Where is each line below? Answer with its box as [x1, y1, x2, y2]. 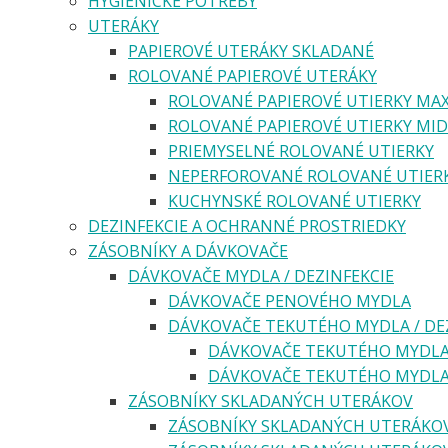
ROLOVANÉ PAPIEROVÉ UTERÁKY [128, 64, 377, 87]
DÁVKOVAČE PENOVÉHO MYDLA [168, 289, 411, 312]
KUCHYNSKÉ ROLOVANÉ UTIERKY [168, 189, 421, 212]
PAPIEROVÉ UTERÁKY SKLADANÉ [128, 39, 374, 62]
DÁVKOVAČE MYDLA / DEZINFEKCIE [128, 264, 394, 287]
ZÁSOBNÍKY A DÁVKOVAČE [88, 239, 288, 262]
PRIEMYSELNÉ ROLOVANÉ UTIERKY [168, 139, 434, 162]
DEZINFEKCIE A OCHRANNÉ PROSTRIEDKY [88, 214, 406, 237]
